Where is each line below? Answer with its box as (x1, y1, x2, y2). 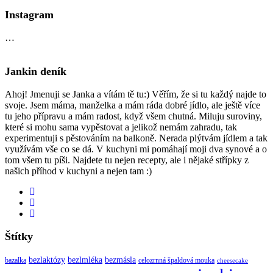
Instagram (5, 8, 54, 21)
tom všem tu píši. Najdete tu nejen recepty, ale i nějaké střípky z (5, 154, 249, 165)
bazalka (5, 255, 26, 264)
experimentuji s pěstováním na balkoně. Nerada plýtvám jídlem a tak (5, 132, 268, 143)
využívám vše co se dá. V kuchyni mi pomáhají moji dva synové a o (5, 143, 267, 154)
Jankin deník (5, 65, 66, 77)
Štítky (5, 230, 33, 243)
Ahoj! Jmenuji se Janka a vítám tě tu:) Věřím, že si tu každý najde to (5, 88, 266, 99)
